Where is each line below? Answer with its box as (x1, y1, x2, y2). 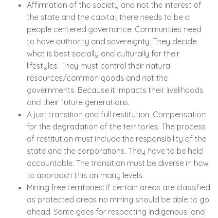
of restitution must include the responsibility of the (27, 134, 206, 144)
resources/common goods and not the (27, 73, 168, 83)
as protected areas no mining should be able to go (27, 195, 209, 205)
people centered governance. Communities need (27, 24, 201, 35)
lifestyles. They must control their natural (27, 61, 172, 71)
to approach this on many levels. (27, 170, 144, 181)
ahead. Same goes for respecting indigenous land (27, 207, 205, 217)
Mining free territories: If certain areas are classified (27, 182, 210, 193)
